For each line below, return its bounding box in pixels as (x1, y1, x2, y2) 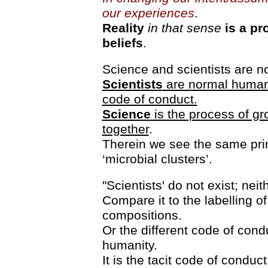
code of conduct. (102, 92, 197, 106)
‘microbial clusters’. (102, 152, 212, 166)
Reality (102, 21, 148, 35)
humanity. (102, 238, 157, 252)
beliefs (102, 36, 143, 50)
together (102, 122, 149, 136)
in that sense (147, 21, 221, 35)
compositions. (102, 208, 182, 222)
